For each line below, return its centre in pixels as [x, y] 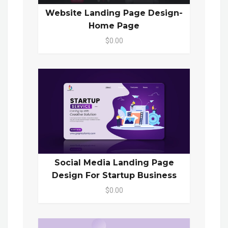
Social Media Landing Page [114, 163]
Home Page [114, 25]
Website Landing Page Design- [114, 13]
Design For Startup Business [114, 176]
